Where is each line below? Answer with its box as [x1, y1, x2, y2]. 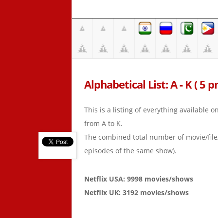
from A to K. [84, 119, 123, 128]
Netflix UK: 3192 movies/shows [84, 188, 189, 197]
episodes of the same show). [84, 146, 177, 155]
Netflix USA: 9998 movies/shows [84, 174, 193, 183]
